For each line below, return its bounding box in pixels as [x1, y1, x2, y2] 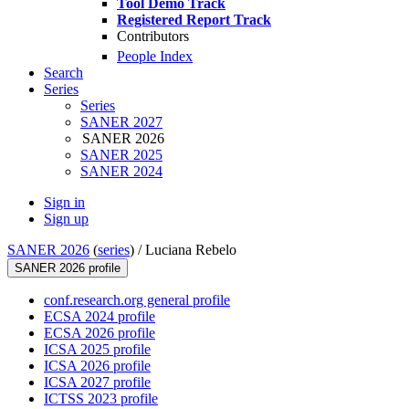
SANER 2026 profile [15, 261, 121, 276]
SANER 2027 [80, 114, 163, 131]
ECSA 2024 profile [44, 309, 155, 325]
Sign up [44, 211, 89, 227]
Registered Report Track [117, 12, 271, 27]
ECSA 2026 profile [44, 325, 155, 341]
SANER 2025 [80, 147, 163, 163]
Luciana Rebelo [145, 242, 236, 258]
